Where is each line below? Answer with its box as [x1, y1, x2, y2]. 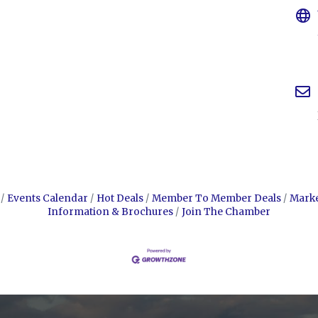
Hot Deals [97, 192, 143, 205]
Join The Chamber [182, 206, 270, 219]
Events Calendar [7, 192, 88, 205]
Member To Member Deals [152, 192, 281, 205]
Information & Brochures [48, 206, 173, 219]
